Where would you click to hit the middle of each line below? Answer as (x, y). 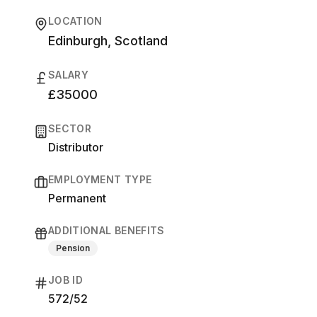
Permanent (77, 198)
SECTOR (70, 128)
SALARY (69, 75)
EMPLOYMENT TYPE (100, 179)
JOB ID (66, 280)
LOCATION (75, 21)
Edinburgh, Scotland (108, 41)
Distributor (76, 147)
